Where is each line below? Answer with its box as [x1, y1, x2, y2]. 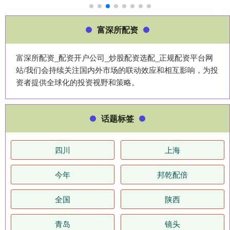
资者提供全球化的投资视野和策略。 [16, 76, 139, 87]
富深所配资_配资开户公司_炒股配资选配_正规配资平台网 [16, 51, 213, 63]
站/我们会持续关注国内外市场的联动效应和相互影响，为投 [16, 64, 218, 75]
